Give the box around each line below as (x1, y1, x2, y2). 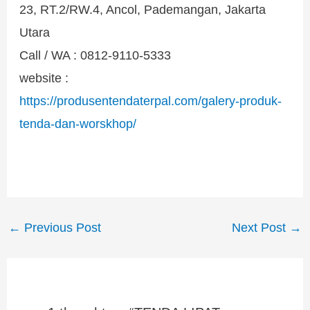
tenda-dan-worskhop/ (19, 116, 137, 131)
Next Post (232, 220, 290, 235)
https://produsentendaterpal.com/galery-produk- (19, 93, 282, 109)
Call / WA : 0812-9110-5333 (19, 48, 172, 63)
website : (19, 71, 69, 86)
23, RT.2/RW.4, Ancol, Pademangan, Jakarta (19, 2, 266, 17)
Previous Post (20, 220, 101, 235)
